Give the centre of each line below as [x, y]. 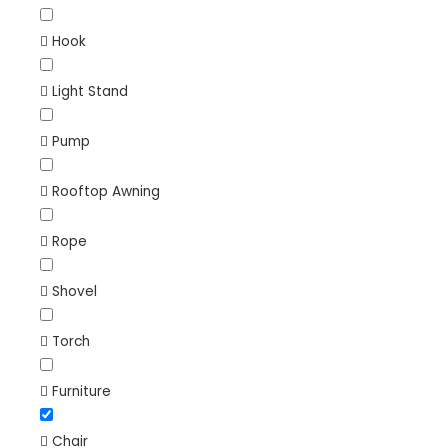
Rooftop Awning [106, 191]
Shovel [74, 291]
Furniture [81, 391]
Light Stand [90, 91]
